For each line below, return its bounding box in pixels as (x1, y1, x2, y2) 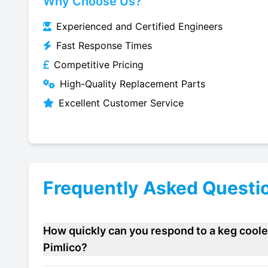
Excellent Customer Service (59, 97, 184, 109)
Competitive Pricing (54, 59, 144, 71)
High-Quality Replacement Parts (60, 78, 205, 90)
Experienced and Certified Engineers (56, 20, 223, 32)
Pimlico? (43, 241, 87, 254)
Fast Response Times (56, 39, 152, 51)
